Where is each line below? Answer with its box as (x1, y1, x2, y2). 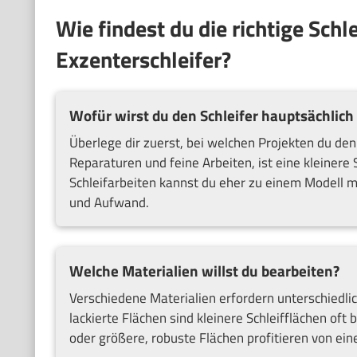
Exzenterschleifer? (55, 42, 231, 77)
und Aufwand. (69, 192, 149, 214)
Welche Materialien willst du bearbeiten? (69, 259, 339, 282)
